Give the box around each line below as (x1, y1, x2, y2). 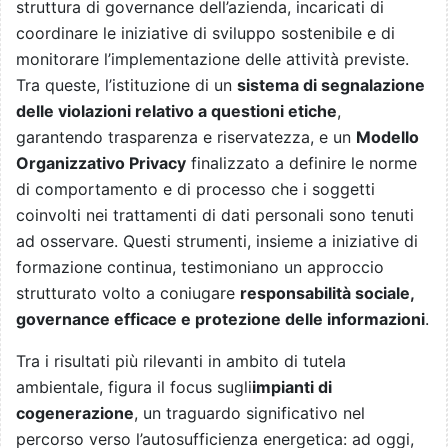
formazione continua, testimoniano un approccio (16, 257, 384, 278)
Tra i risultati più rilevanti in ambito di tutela (16, 351, 346, 372)
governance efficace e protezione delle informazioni (16, 309, 425, 330)
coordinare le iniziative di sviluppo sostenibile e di (16, 23, 395, 44)
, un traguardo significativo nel (134, 403, 365, 424)
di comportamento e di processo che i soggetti (16, 179, 375, 200)
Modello (356, 127, 419, 148)
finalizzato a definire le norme (186, 153, 417, 174)
